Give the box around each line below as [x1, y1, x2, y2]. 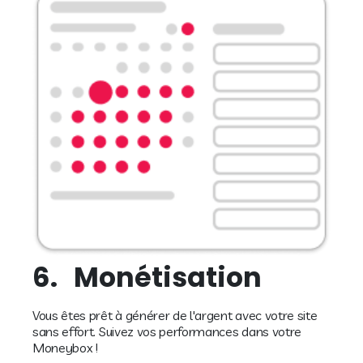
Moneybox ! [32, 340, 98, 357]
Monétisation [74, 258, 262, 297]
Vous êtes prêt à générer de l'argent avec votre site [32, 307, 318, 324]
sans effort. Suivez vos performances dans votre [32, 323, 301, 340]
